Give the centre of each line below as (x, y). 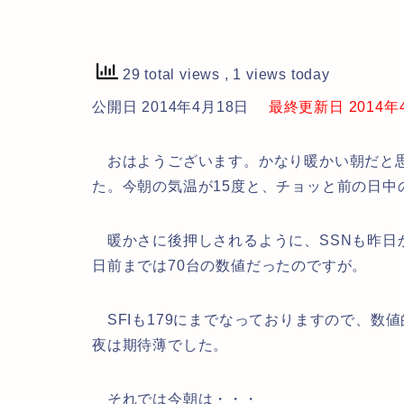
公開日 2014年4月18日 (173, 107)
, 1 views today (277, 74)
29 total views (171, 74)
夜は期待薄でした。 (161, 345)
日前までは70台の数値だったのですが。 (230, 266)
